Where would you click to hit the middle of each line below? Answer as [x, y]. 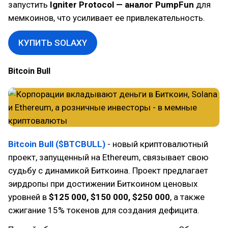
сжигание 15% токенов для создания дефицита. [104, 210]
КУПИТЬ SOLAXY [53, 43]
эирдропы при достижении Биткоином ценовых [103, 184]
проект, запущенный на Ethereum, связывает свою [108, 157]
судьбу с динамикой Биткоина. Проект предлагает [108, 170]
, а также [187, 197]
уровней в [28, 197]
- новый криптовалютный [158, 144]
